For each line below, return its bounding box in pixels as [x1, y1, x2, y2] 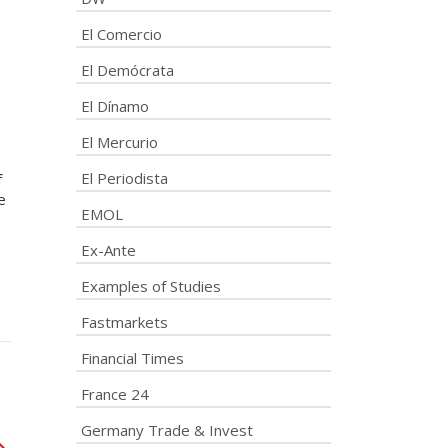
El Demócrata [81, 60, 174, 80]
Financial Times [81, 348, 184, 368]
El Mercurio [81, 132, 158, 152]
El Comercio [81, 24, 162, 44]
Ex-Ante [81, 240, 136, 260]
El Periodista [81, 168, 168, 188]
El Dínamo [81, 96, 149, 116]
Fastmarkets [81, 312, 168, 332]
